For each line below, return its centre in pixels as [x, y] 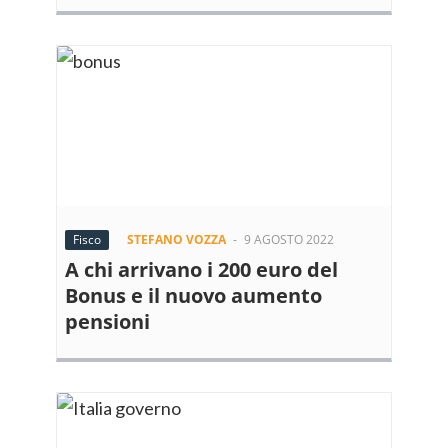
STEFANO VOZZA [176, 239]
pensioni [107, 321]
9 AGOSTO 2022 [289, 239]
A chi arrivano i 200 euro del [201, 269]
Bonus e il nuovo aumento [193, 295]
